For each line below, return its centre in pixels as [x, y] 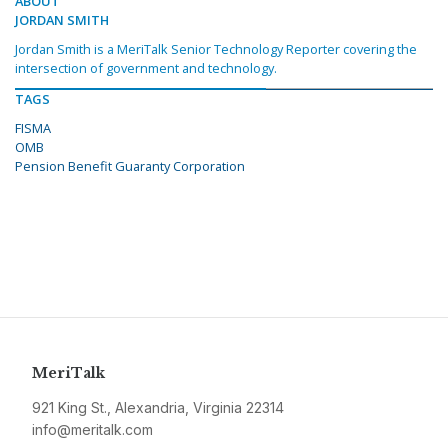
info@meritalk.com [92, 430]
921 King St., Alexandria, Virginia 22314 [158, 408]
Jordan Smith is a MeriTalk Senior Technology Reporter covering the [216, 49]
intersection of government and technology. [146, 68]
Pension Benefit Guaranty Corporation [130, 166]
